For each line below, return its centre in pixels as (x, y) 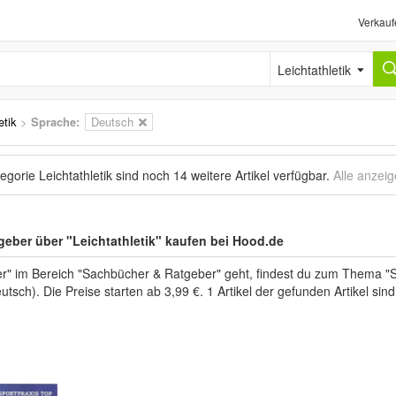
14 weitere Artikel (221, 175)
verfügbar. (301, 175)
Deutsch (112, 122)
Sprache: (55, 122)
